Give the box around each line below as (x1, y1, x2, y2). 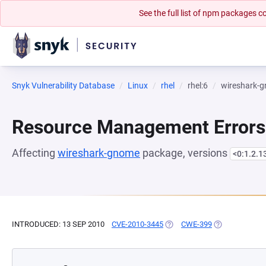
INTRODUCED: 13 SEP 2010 (12, 220, 104, 229)
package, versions (140, 147, 230, 159)
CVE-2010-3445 (112, 220, 163, 229)
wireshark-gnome (58, 147, 140, 159)
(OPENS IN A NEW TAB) (163, 220, 245, 229)
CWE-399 (181, 220, 212, 229)
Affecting (12, 147, 58, 159)
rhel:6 (188, 81, 208, 90)
